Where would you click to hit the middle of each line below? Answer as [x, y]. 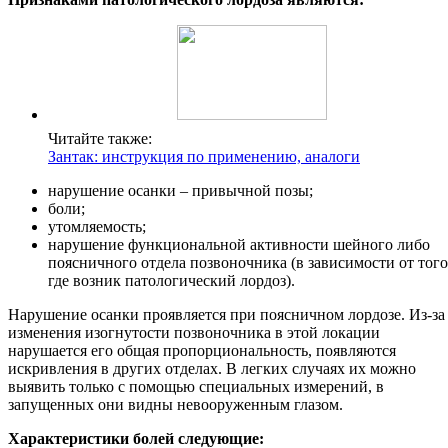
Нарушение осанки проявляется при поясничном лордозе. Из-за [226, 315]
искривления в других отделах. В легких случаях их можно [212, 369]
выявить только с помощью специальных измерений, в [196, 387]
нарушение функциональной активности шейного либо [239, 245]
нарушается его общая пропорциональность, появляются [202, 351]
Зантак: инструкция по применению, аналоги [204, 157]
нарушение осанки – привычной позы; [180, 191]
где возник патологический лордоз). [171, 281]
